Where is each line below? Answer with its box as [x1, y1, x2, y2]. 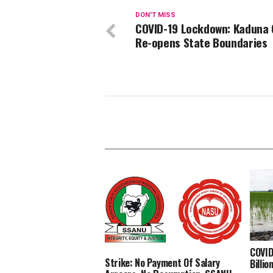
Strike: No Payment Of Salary [105, 255, 221, 271]
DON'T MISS [135, 11, 175, 19]
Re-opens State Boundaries [135, 34, 268, 51]
